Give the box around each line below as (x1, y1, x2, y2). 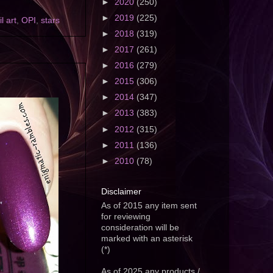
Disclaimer (101, 186, 141, 197)
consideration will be (101, 223, 179, 233)
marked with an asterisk (101, 234, 193, 244)
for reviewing (101, 212, 151, 222)
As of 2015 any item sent (101, 201, 197, 211)
